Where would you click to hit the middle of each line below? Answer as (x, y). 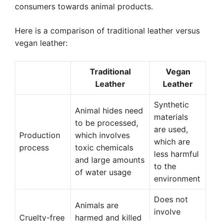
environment (177, 179)
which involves (102, 135)
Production (40, 135)
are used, (171, 129)
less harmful (176, 154)
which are (172, 142)
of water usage (103, 172)
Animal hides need (109, 110)
